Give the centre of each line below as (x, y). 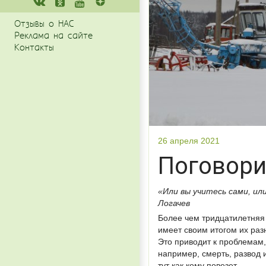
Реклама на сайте (53, 36)
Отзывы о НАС (44, 24)
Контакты (34, 48)
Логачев (174, 203)
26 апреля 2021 (189, 140)
